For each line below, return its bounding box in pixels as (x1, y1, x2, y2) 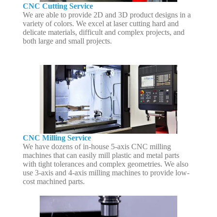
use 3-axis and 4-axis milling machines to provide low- (22, 169, 189, 177)
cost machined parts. (22, 177, 85, 186)
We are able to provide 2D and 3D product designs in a (22, 11, 191, 19)
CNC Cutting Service (22, 2, 93, 11)
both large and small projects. (22, 37, 112, 46)
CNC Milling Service (22, 134, 91, 142)
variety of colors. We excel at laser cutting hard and (22, 19, 179, 28)
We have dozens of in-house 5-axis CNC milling (22, 142, 171, 151)
